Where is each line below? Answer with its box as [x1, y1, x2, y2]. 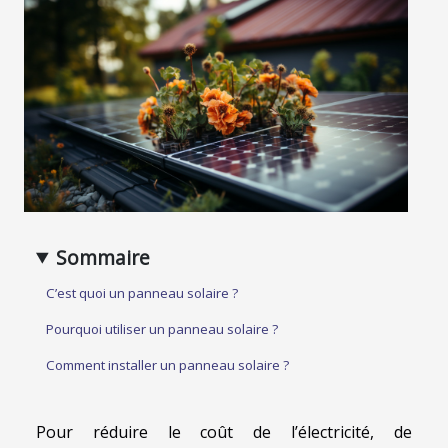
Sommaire [56, 243, 151, 271]
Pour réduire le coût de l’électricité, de [36, 420, 412, 443]
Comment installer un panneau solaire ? [46, 355, 289, 374]
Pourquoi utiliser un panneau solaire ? [46, 319, 278, 338]
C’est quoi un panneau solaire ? [46, 283, 238, 302]
